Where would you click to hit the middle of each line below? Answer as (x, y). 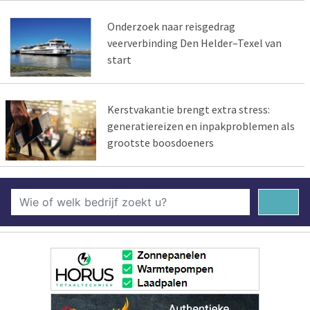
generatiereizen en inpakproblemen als (201, 126)
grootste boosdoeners (160, 142)
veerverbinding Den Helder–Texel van (194, 43)
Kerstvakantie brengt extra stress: (188, 109)
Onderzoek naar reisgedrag (171, 26)
